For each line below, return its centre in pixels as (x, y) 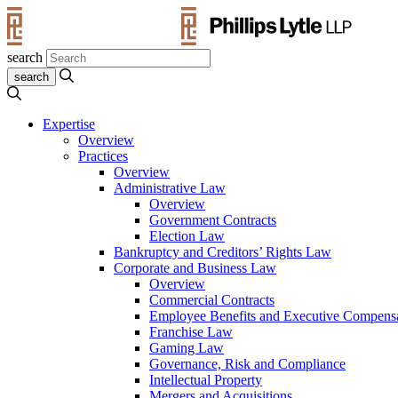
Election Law (187, 236)
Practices (103, 156)
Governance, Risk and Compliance (247, 364)
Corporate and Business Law (195, 268)
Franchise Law (191, 332)
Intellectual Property (206, 380)
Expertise (69, 124)
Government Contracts (213, 220)
